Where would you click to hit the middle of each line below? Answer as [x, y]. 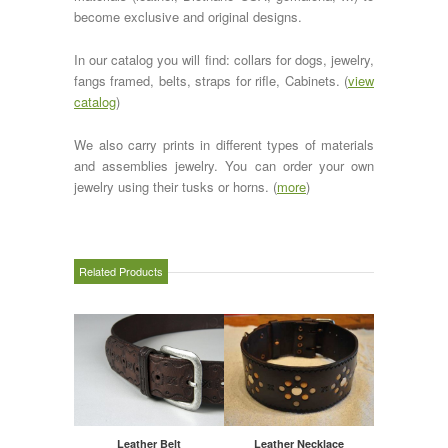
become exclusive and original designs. [188, 17]
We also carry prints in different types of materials [224, 145]
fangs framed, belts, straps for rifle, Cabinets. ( [211, 81]
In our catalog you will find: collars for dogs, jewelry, [224, 60]
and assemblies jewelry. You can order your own [224, 166]
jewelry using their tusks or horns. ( [175, 187]
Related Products [121, 271]
